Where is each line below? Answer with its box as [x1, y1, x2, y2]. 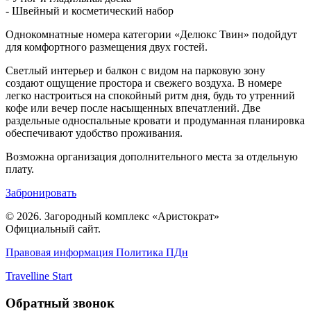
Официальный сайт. [6, 223, 101, 235]
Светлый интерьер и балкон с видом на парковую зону [6, 65, 265, 77]
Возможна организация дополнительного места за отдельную [6, 151, 298, 163]
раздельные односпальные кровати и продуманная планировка [6, 115, 305, 127]
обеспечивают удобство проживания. [6, 127, 183, 140]
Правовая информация [6, 246, 116, 259]
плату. [6, 163, 34, 176]
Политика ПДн [116, 246, 188, 259]
